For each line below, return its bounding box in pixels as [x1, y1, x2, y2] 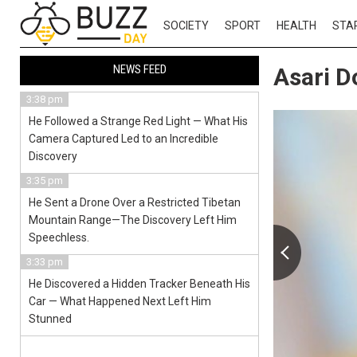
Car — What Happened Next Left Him [29, 295, 211, 308]
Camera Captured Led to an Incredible [29, 132, 218, 145]
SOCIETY [163, 19, 209, 32]
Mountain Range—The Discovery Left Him [29, 214, 237, 226]
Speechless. [29, 231, 89, 244]
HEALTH [277, 19, 316, 32]
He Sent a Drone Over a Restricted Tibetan [29, 196, 241, 209]
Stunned [29, 312, 72, 325]
